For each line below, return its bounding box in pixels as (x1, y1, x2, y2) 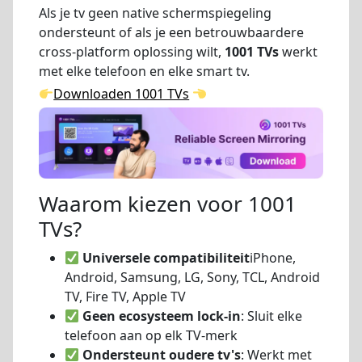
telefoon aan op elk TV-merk (65, 326, 238, 345)
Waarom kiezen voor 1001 (39, 189, 297, 219)
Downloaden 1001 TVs (53, 85, 190, 103)
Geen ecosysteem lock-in (82, 307, 242, 326)
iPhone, (250, 249, 297, 267)
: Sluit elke (241, 307, 303, 326)
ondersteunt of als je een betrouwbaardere (39, 23, 304, 41)
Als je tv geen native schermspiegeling (39, 3, 271, 22)
